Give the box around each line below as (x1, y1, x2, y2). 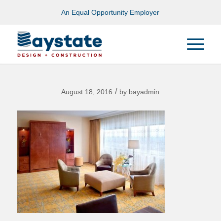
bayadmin (129, 88, 160, 96)
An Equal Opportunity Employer (61, 8, 160, 16)
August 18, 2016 (61, 88, 113, 96)
